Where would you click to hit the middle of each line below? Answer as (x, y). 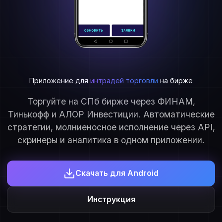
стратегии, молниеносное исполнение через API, (111, 127)
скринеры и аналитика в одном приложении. (111, 140)
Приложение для (60, 80)
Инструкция (111, 199)
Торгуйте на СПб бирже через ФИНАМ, (111, 101)
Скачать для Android (117, 173)
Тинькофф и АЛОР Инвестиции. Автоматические (111, 114)
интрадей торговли (124, 80)
